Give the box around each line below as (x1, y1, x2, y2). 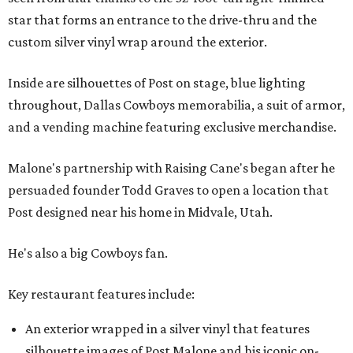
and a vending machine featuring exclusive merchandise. (8, 119, 336, 135)
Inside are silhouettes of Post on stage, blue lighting (8, 75, 306, 91)
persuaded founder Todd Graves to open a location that (8, 182, 329, 198)
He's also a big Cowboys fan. (8, 245, 168, 261)
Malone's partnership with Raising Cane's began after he (8, 160, 335, 176)
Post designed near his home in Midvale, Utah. (8, 204, 273, 220)
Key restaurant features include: (8, 286, 195, 302)
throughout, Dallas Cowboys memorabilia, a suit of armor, (8, 97, 345, 113)
